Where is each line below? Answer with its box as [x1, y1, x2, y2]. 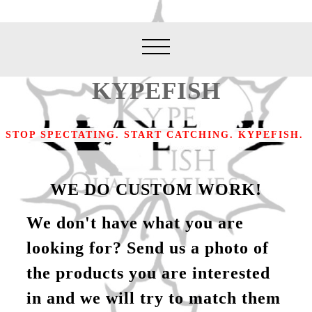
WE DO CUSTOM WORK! [50, 179, 262, 198]
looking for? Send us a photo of [26, 238, 270, 258]
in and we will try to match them [26, 288, 281, 308]
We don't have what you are [26, 213, 244, 233]
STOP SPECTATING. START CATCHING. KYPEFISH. [6, 130, 304, 141]
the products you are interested [26, 263, 271, 283]
